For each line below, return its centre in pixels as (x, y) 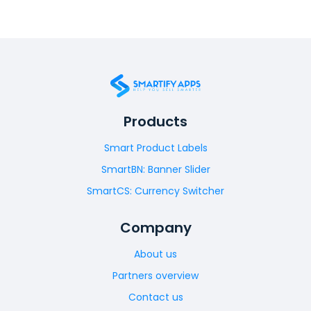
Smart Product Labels (155, 148)
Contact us (155, 297)
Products (155, 121)
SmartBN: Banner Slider (155, 169)
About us (155, 254)
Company (155, 228)
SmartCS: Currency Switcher (155, 191)
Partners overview (155, 276)
